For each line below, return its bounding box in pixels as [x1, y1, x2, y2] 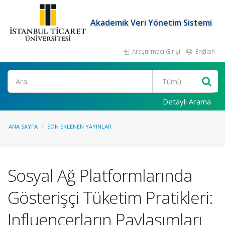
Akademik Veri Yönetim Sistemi [90, 17, 212, 28]
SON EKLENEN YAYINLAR [47, 123, 111, 130]
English [194, 47, 215, 55]
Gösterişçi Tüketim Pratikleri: [8, 186, 213, 209]
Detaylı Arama [163, 96, 211, 106]
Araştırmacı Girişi [131, 47, 180, 55]
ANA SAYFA [9, 123, 38, 130]
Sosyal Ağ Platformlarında [8, 164, 192, 187]
